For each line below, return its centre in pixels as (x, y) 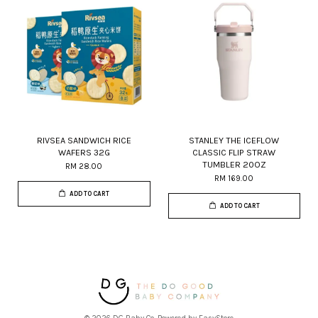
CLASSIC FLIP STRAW (234, 152)
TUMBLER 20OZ (234, 164)
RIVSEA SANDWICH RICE (84, 140)
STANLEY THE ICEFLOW (234, 140)
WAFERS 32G (84, 152)
